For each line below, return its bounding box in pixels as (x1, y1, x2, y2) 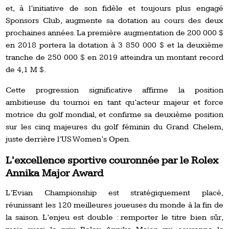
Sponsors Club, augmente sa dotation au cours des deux (6, 15, 223, 26)
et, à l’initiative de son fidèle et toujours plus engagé (6, 3, 223, 13)
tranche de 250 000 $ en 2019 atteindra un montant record (6, 52, 223, 62)
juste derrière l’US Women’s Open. (6, 134, 131, 144)
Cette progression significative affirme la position (6, 85, 223, 95)
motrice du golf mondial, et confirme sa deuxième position (6, 109, 223, 120)
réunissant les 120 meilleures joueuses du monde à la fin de (6, 200, 223, 210)
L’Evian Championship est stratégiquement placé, (6, 188, 223, 198)
